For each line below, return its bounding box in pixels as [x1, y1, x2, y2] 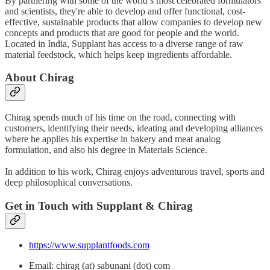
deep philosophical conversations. [5, 177, 133, 187]
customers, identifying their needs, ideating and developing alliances [5, 122, 263, 133]
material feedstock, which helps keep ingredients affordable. [5, 49, 232, 60]
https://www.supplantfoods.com [29, 240, 149, 251]
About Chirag [5, 71, 74, 84]
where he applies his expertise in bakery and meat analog [5, 133, 221, 144]
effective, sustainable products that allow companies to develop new [5, 16, 262, 27]
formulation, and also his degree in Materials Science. [5, 144, 207, 155]
